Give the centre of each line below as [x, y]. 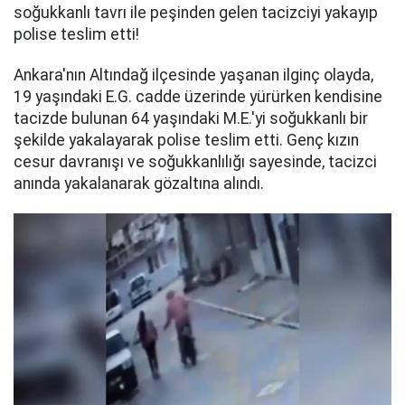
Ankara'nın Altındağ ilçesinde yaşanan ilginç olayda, [193, 75]
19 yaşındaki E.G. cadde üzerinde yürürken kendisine [198, 96]
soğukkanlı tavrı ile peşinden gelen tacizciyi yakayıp [196, 13]
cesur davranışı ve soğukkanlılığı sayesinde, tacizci [195, 161]
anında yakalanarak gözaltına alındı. [139, 183]
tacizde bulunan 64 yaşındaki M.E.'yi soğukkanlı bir [191, 118]
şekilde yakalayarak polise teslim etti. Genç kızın [186, 140]
